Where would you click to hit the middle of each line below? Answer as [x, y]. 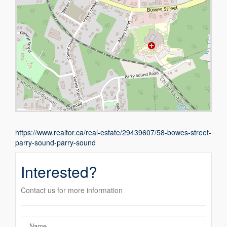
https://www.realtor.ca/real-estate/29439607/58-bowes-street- [113, 133]
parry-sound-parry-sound [56, 143]
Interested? [59, 172]
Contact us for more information [72, 190]
